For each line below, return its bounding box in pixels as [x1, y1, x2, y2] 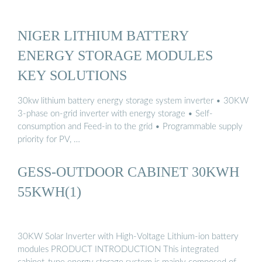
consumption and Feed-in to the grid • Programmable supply [18, 122, 243, 131]
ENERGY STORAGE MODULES [18, 47, 213, 64]
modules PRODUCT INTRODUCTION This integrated [18, 245, 219, 254]
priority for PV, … [18, 135, 80, 144]
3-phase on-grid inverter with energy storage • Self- [18, 109, 213, 118]
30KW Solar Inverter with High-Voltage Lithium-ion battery [18, 232, 239, 242]
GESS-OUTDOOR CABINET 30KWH [18, 163, 239, 180]
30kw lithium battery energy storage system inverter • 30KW [18, 96, 249, 105]
